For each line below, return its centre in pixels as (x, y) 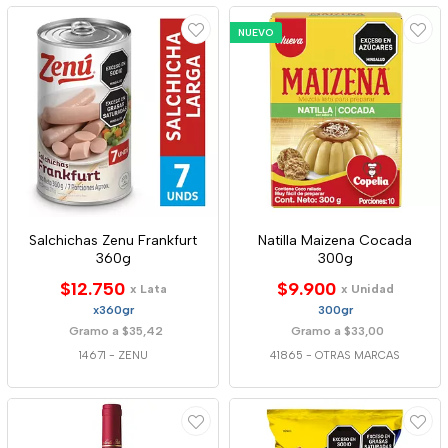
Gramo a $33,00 (337, 331)
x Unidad (367, 289)
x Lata (148, 289)
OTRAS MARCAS (357, 355)
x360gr (113, 310)
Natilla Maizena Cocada (335, 240)
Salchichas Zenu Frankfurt (113, 240)
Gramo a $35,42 (115, 331)
